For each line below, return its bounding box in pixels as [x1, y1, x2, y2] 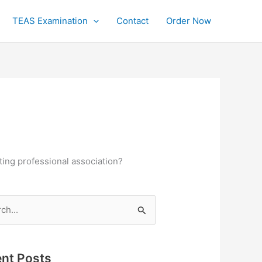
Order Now [166, 15, 211, 26]
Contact [116, 15, 149, 26]
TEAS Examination [12, 15, 88, 26]
